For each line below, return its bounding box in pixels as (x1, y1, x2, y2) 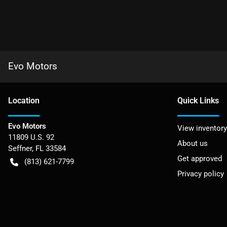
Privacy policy (177, 169, 224, 178)
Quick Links (177, 96, 219, 105)
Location (8, 96, 40, 105)
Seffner (8, 144, 32, 153)
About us (177, 139, 208, 148)
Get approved (177, 154, 222, 163)
